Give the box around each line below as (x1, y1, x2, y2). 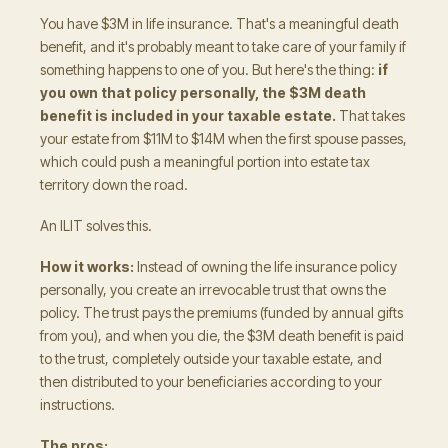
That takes (336, 107, 405, 124)
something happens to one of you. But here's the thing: (40, 61, 378, 78)
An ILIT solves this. (40, 217, 152, 234)
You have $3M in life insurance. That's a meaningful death (40, 15, 399, 32)
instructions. (40, 396, 115, 413)
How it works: (40, 258, 134, 275)
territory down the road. (40, 176, 188, 193)
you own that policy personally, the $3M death (40, 84, 366, 101)
